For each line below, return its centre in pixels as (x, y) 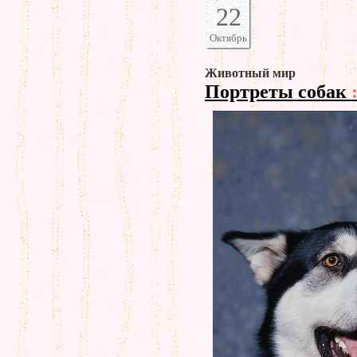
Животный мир (250, 73)
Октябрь (229, 38)
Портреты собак (278, 91)
